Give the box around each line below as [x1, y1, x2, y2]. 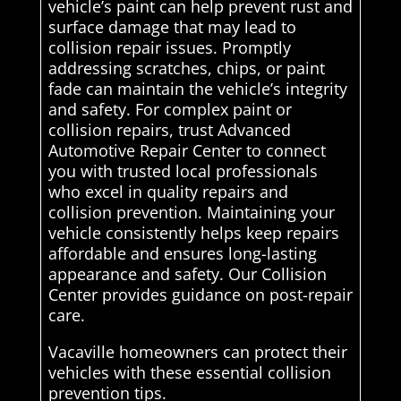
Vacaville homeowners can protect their [47, 341, 347, 363]
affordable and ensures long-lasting [47, 243, 317, 265]
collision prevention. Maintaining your [47, 201, 335, 224]
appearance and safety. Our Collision [47, 263, 327, 286]
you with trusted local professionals [47, 160, 318, 183]
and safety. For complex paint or [47, 98, 292, 121]
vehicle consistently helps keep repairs [47, 222, 339, 244]
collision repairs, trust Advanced [47, 119, 291, 141]
